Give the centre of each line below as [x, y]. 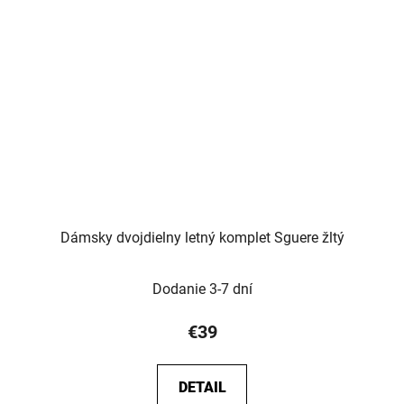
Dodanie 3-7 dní [202, 289]
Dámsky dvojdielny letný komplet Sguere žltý [202, 237]
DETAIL [202, 387]
